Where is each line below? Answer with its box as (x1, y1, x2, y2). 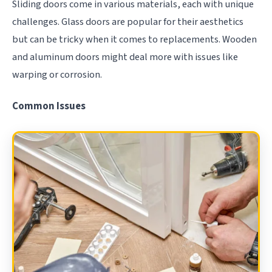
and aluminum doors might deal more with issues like (12, 49, 238, 64)
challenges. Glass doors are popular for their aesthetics (12, 14, 243, 29)
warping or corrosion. (12, 67, 102, 82)
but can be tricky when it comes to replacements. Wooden (12, 32, 257, 47)
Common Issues (12, 98, 86, 114)
